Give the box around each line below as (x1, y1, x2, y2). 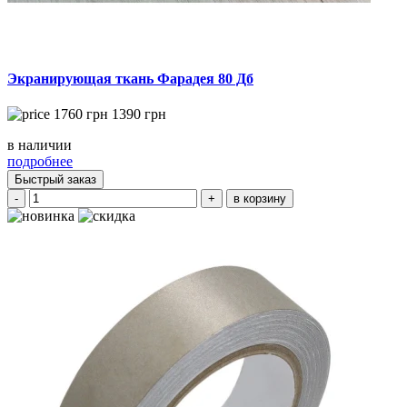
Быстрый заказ (15, 173, 96, 187)
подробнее (7, 154, 73, 170)
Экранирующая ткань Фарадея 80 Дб (7, 70, 253, 86)
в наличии (7, 137, 72, 154)
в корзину (233, 192, 286, 206)
